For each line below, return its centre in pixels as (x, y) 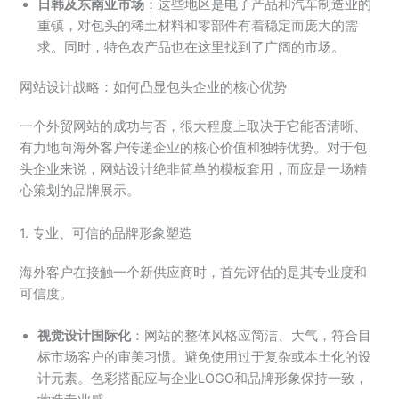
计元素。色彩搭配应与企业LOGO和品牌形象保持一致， (203, 379)
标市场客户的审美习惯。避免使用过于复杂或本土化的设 (205, 358)
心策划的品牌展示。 (80, 191)
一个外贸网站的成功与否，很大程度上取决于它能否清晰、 (194, 127)
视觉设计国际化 (85, 336)
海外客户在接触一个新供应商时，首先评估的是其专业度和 (194, 272)
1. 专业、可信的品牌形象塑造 (106, 233)
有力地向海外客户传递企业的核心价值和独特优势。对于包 (194, 148)
